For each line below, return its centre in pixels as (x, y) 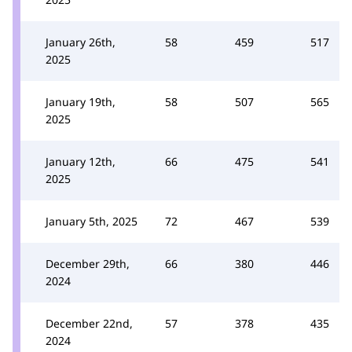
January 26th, (81, 42)
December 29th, (88, 264)
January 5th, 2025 (92, 221)
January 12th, (81, 161)
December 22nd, (89, 323)
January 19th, (81, 102)
